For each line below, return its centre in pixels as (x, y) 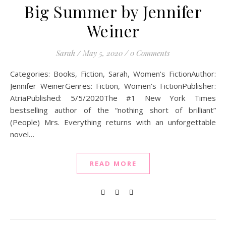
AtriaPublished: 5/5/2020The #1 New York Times (113, 98)
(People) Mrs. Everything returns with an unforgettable (113, 122)
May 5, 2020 (103, 53)
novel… (22, 134)
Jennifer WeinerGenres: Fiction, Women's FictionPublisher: (113, 86)
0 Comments (150, 53)
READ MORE (113, 163)
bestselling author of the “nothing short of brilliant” (113, 110)
